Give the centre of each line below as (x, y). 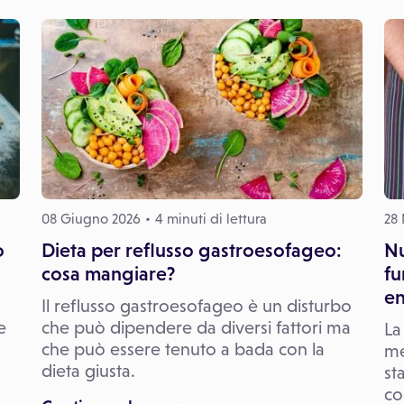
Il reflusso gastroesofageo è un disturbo (197, 305)
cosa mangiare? (108, 273)
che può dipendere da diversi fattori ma (196, 327)
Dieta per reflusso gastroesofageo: (192, 250)
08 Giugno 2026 (91, 218)
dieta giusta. (88, 370)
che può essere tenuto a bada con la (183, 349)
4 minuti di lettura (211, 218)
